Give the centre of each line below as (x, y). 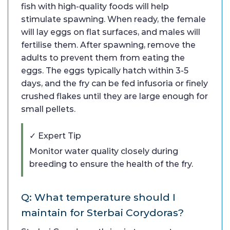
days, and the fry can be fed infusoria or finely (114, 83)
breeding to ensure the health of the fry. (111, 164)
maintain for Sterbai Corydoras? (102, 212)
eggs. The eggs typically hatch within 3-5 (105, 70)
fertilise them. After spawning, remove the (108, 45)
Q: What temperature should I (98, 197)
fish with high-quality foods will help (95, 6)
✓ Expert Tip (55, 136)
